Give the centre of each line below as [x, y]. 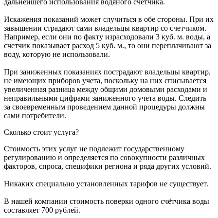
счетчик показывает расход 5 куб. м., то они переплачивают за [108, 45]
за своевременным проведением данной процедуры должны [104, 107]
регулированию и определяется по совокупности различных [104, 157]
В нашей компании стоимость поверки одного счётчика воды [107, 201]
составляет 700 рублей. [42, 210]
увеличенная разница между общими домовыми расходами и [106, 89]
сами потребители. [35, 115]
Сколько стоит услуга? [41, 132]
